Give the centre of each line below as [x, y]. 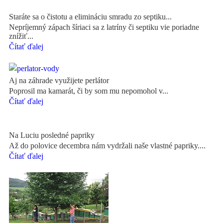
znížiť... [21, 36]
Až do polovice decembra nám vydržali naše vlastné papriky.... [107, 145]
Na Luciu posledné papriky [52, 135]
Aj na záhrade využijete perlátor [59, 80]
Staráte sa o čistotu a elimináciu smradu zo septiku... [90, 16]
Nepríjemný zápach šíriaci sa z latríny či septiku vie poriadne [104, 27]
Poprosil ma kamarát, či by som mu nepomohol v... [89, 91]
